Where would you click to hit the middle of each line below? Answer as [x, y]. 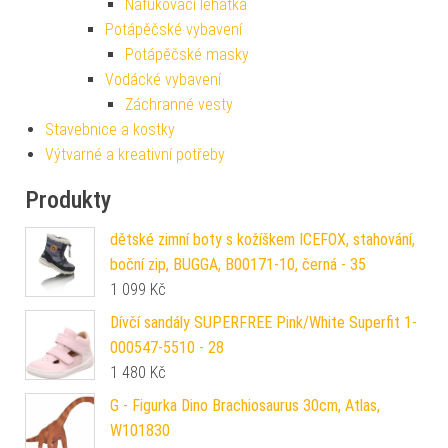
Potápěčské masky [187, 54]
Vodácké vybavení [163, 79]
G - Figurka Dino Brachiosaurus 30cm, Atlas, [245, 405]
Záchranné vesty [179, 104]
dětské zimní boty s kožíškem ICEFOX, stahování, [262, 239]
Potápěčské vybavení [173, 29]
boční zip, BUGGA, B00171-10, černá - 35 [238, 264]
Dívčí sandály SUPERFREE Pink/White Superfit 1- [263, 322]
